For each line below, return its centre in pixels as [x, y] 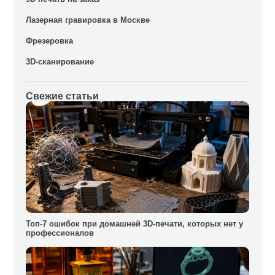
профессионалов [60, 233]
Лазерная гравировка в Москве [88, 20]
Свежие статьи [63, 96]
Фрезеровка [50, 41]
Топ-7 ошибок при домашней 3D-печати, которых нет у [135, 223]
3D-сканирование [60, 61]
